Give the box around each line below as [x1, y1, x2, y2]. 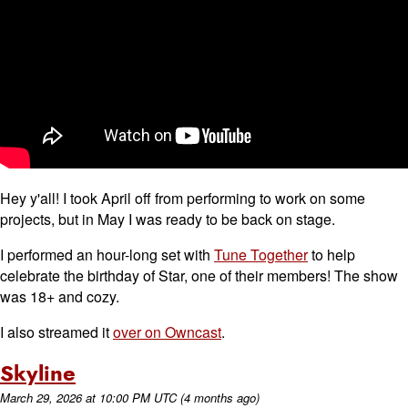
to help [308, 244, 355, 265]
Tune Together [214, 244, 308, 265]
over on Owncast [113, 321, 221, 342]
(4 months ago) [180, 389, 260, 406]
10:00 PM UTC [99, 389, 177, 406]
